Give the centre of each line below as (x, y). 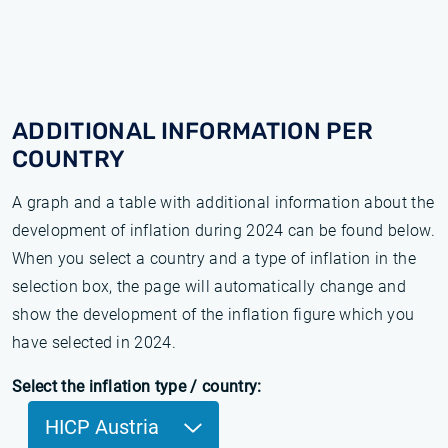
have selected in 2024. (94, 342)
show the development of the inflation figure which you (213, 314)
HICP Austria (104, 427)
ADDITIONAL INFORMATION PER (193, 131)
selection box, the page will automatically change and (209, 286)
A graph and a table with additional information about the (223, 202)
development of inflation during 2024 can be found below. (223, 230)
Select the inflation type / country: (137, 386)
